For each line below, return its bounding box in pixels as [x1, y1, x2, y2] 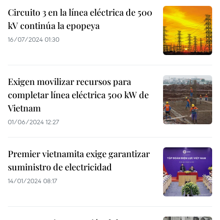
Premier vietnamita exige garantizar [8, 148, 150, 160]
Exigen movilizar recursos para [8, 76, 131, 87]
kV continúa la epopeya [8, 20, 100, 31]
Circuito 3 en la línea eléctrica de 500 [8, 6, 152, 18]
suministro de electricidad [8, 161, 112, 173]
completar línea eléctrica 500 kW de [8, 89, 149, 101]
